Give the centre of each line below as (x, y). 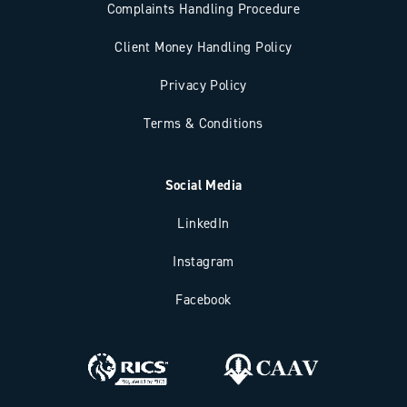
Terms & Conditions (203, 123)
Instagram (203, 261)
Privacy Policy (203, 85)
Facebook (203, 299)
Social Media (203, 184)
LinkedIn (203, 223)
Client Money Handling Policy (203, 47)
